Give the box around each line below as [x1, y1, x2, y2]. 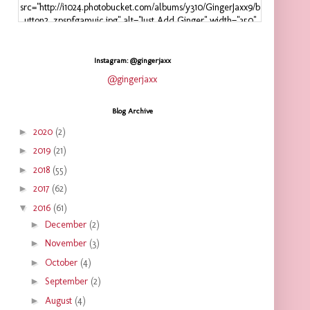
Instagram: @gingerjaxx [93, 56, 171, 66]
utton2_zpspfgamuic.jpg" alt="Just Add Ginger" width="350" [24, 15, 256, 27]
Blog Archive [111, 107, 153, 116]
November [44, 237, 89, 250]
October [44, 256, 80, 268]
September [44, 275, 91, 288]
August [44, 294, 75, 307]
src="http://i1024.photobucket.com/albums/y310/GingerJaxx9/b [19, 1, 260, 14]
